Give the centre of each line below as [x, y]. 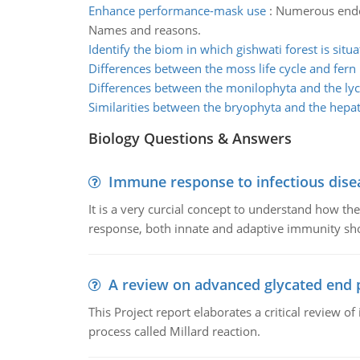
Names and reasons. [144, 30]
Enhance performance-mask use [177, 10]
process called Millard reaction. [174, 331]
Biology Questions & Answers [190, 138]
